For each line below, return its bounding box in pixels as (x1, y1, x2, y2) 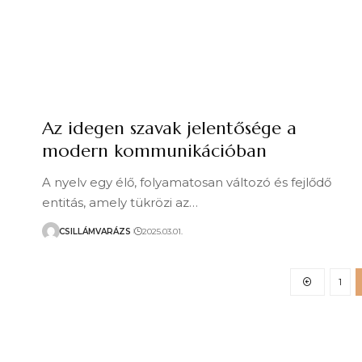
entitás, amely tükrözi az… (42, 195, 198, 210)
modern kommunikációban (42, 140, 267, 162)
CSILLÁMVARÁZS (59, 225, 131, 237)
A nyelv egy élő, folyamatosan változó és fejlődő (42, 175, 331, 190)
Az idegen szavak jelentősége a (42, 117, 297, 139)
